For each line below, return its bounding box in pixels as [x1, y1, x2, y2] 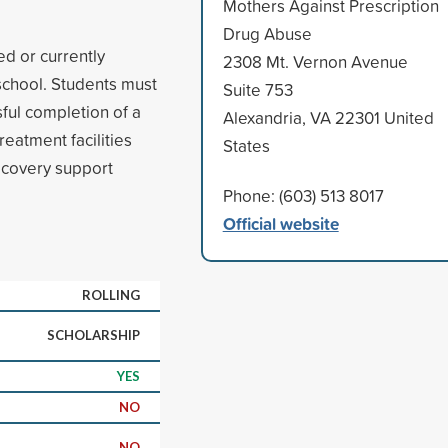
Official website [222, 210, 339, 236]
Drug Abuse [222, 21, 312, 45]
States [222, 133, 270, 157]
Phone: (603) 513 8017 [222, 183, 384, 207]
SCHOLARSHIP [47, 326, 140, 343]
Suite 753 [222, 77, 293, 101]
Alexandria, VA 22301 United [222, 105, 434, 129]
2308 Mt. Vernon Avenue [222, 49, 408, 73]
